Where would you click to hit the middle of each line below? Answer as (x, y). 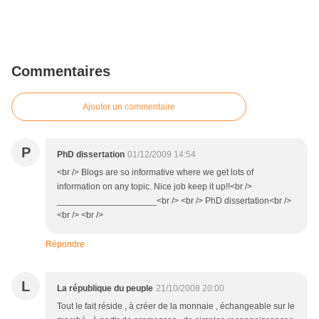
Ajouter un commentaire (129, 107)
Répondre (65, 244)
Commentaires (61, 71)
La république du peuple (105, 288)
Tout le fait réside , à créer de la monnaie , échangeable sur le (176, 306)
